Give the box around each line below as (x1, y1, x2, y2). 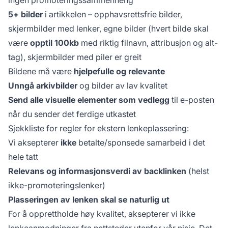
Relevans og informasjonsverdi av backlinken (8, 165, 186, 176)
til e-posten (169, 94, 214, 105)
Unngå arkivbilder (8, 80, 77, 91)
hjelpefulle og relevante (74, 66, 165, 76)
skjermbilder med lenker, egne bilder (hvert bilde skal (8, 23, 209, 34)
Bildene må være (8, 66, 74, 76)
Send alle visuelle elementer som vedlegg (8, 94, 169, 105)
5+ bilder (8, 9, 43, 19)
